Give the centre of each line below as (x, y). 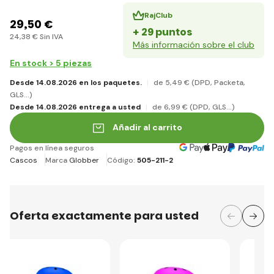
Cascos (24, 160)
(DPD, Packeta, (218, 82)
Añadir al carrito (147, 128)
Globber (84, 160)
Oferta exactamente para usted (104, 215)
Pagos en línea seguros (52, 148)
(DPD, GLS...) (212, 107)
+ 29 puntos (162, 32)
